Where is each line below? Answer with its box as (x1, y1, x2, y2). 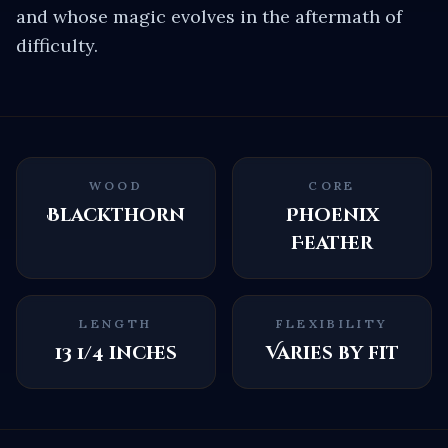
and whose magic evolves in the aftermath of (16, 4, 402, 28)
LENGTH (79, 315, 153, 331)
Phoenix (285, 202, 379, 228)
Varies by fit (265, 340, 399, 366)
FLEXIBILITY (275, 315, 389, 331)
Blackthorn (47, 202, 185, 228)
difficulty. (16, 33, 98, 57)
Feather (291, 230, 373, 256)
